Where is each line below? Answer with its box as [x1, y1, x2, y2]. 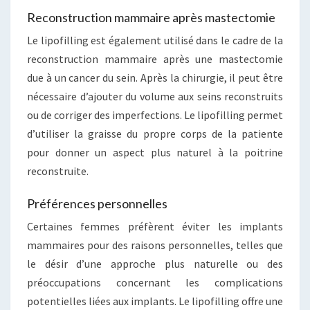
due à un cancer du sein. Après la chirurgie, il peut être [27, 71, 283, 85]
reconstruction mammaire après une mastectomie [27, 52, 283, 66]
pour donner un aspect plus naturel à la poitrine [27, 145, 283, 160]
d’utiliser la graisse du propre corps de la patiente [27, 127, 283, 141]
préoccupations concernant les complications [27, 275, 283, 290]
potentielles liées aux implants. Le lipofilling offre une [27, 294, 283, 309]
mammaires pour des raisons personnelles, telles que [27, 238, 283, 253]
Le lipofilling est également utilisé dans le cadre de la [27, 33, 283, 48]
